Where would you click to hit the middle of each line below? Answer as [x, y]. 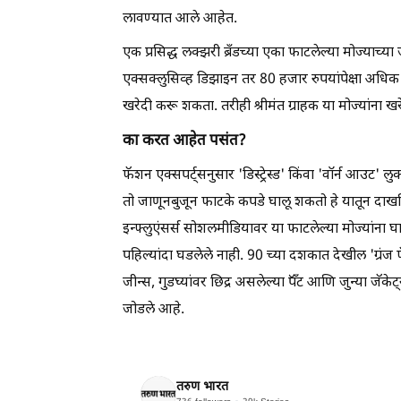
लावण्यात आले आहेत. [180, 20]
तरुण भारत [202, 387]
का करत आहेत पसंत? [184, 142]
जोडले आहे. [154, 311]
